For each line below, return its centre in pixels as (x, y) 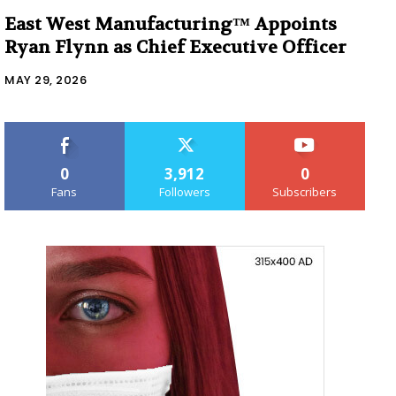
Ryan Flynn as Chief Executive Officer (175, 47)
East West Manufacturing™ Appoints (171, 24)
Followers (184, 191)
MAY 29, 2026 (46, 80)
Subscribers (305, 191)
